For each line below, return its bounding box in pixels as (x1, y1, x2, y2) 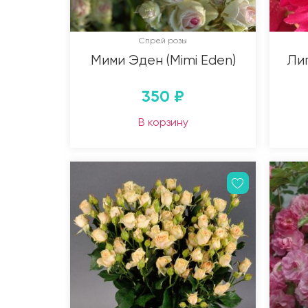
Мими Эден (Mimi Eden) (90, 52, 236, 68)
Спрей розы (139, 35, 187, 45)
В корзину (137, 115, 188, 129)
